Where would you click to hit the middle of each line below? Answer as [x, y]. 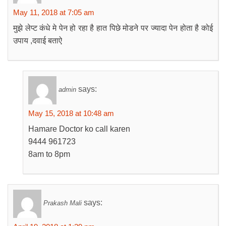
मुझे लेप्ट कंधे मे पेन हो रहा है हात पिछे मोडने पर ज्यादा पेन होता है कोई [113, 28]
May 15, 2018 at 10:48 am [71, 113]
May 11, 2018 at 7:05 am [54, 12]
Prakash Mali [63, 203]
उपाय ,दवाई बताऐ [38, 41]
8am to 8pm [49, 154]
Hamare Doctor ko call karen [79, 129]
